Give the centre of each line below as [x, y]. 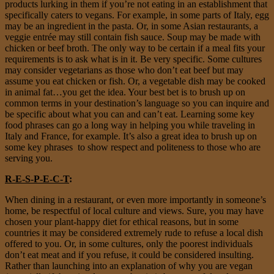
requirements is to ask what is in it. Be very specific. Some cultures [133, 59]
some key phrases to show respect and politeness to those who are [133, 147]
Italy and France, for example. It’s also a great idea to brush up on [131, 136]
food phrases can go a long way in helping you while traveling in [130, 125]
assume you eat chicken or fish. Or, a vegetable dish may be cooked [135, 81]
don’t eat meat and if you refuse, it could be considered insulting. [129, 254]
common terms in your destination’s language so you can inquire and [137, 103]
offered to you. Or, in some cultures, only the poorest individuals [129, 243]
